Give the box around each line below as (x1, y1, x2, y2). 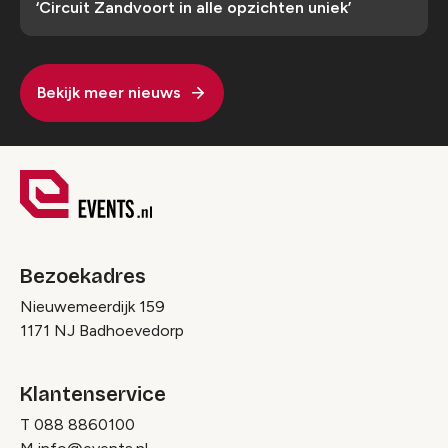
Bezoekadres (20, 263, 146, 288)
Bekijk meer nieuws (37, 82, 181, 102)
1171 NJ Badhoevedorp (20, 320, 184, 340)
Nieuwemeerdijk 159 (20, 296, 165, 316)
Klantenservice (20, 381, 166, 406)
